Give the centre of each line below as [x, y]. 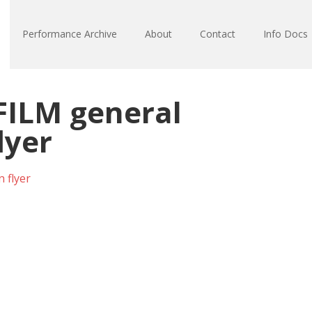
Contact [218, 34]
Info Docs [286, 34]
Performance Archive [70, 34]
